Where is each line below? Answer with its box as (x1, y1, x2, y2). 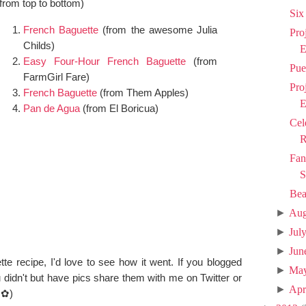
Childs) (23, 39, 55, 51)
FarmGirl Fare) (23, 70, 89, 83)
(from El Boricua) (80, 102, 158, 114)
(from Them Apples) (97, 86, 189, 98)
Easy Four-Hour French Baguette (23, 55, 186, 67)
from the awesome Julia (106, 23, 218, 36)
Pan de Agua (23, 102, 80, 114)
